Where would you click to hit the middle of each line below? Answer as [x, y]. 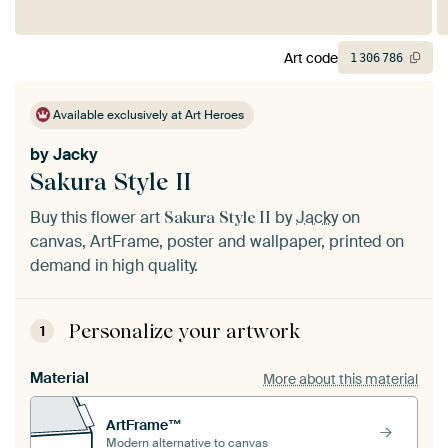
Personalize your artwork [184, 331]
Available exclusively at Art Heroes [147, 115]
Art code [311, 57]
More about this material [340, 378]
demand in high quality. [114, 266]
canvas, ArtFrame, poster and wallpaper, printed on [217, 242]
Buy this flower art [97, 218]
